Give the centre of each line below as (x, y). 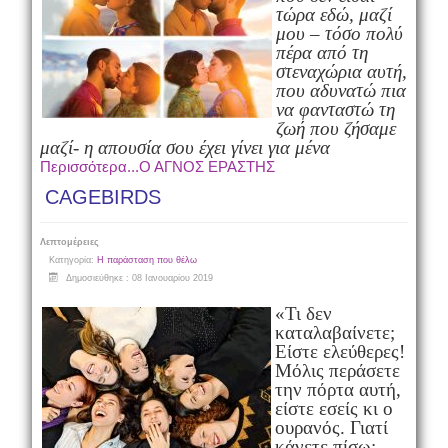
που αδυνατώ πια (340, 90)
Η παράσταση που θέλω (146, 260)
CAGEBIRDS (102, 197)
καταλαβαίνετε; (334, 332)
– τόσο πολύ (356, 33)
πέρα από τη (321, 52)
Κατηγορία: (72, 260)
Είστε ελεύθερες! (339, 351)
